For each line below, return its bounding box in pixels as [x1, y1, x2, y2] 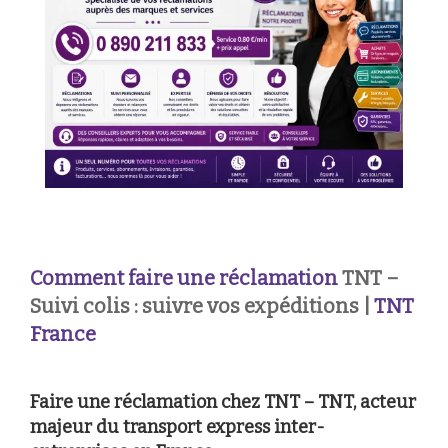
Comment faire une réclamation [30, 266, 338, 291]
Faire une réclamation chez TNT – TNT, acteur [30, 391, 416, 414]
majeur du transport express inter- [30, 416, 325, 439]
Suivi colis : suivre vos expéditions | [30, 294, 374, 319]
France [30, 322, 96, 347]
